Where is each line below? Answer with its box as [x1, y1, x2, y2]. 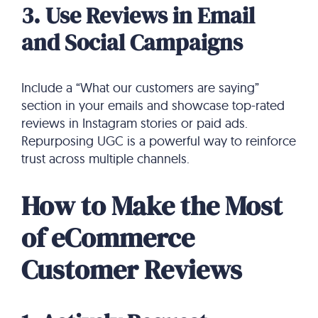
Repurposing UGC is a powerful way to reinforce [21, 133, 296, 150]
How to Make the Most [21, 187, 283, 224]
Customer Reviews [21, 251, 242, 288]
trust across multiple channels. [21, 150, 190, 168]
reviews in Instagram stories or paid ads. [21, 115, 248, 132]
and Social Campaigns [21, 27, 243, 59]
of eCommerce [21, 219, 194, 256]
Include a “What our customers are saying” [21, 79, 259, 97]
